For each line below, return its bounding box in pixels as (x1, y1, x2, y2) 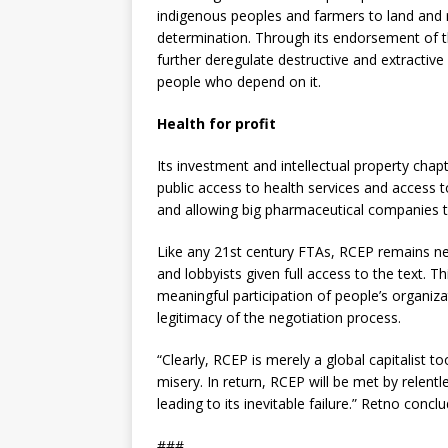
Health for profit (157, 113, 276, 133)
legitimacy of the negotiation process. (157, 307, 401, 327)
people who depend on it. (157, 71, 321, 91)
